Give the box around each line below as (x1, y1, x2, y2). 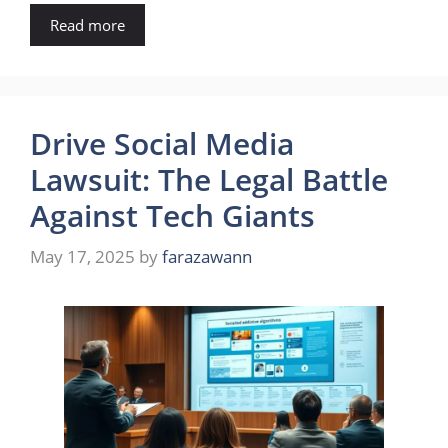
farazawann (162, 245, 252, 269)
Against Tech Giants (30, 194, 315, 236)
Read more (50, 14, 125, 35)
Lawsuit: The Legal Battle (30, 158, 388, 200)
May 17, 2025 (30, 245, 135, 269)
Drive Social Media (30, 122, 294, 164)
